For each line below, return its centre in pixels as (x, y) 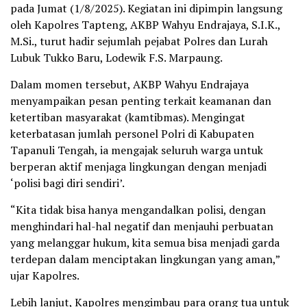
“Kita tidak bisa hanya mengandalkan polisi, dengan (138, 210)
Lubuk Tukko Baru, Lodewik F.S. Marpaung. (116, 58)
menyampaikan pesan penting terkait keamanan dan (141, 101)
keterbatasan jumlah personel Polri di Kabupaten (132, 134)
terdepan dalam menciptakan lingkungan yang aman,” (145, 259)
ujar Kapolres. (45, 276)
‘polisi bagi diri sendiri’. (67, 183)
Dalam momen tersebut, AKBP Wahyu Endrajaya (130, 85)
